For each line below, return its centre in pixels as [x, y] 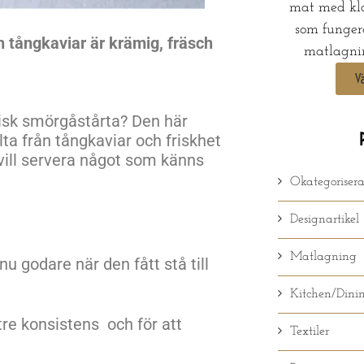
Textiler [309, 331]
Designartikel [324, 219]
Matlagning [323, 256]
